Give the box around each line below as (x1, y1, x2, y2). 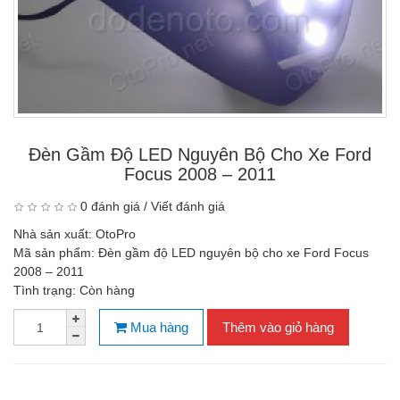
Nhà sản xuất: (13, 227, 96, 241)
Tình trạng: (13, 283, 79, 297)
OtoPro (96, 227, 136, 241)
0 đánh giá (80, 199, 140, 213)
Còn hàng (79, 283, 135, 297)
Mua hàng (127, 320, 188, 335)
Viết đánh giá (151, 199, 225, 213)
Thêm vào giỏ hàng (222, 320, 334, 335)
